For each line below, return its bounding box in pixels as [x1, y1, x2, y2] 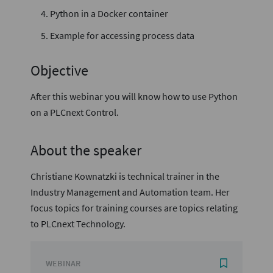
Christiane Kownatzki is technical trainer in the [30, 170, 219, 182]
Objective [30, 61, 88, 80]
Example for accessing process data [50, 29, 194, 41]
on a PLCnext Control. [30, 106, 119, 118]
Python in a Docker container [50, 7, 168, 19]
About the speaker [30, 141, 141, 160]
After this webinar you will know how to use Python [30, 90, 238, 102]
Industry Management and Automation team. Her [30, 186, 230, 198]
